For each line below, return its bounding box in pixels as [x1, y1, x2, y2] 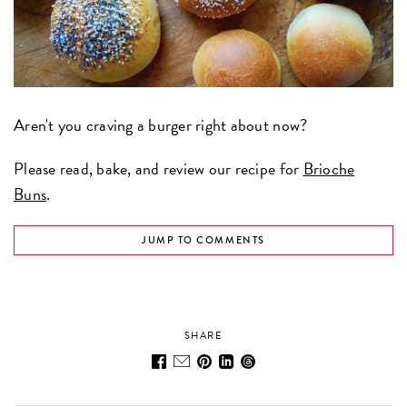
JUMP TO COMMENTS [142, 233, 265, 247]
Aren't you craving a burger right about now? [14, 112, 308, 137]
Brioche [303, 155, 355, 181]
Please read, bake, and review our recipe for [14, 155, 303, 181]
